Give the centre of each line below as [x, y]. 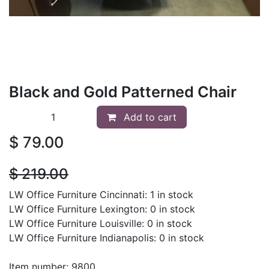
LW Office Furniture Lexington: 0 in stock [102, 209]
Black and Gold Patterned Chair [123, 92]
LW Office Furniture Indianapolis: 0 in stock [107, 237]
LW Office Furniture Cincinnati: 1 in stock [101, 194]
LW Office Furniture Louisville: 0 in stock [101, 223]
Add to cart [149, 117]
